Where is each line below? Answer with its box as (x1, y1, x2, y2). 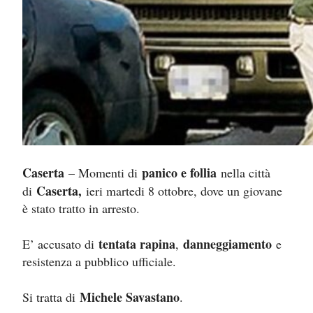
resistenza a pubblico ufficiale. (22, 253, 176, 270)
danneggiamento (183, 235, 272, 254)
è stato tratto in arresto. (22, 200, 140, 217)
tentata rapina (99, 235, 175, 254)
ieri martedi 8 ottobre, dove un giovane (82, 182, 282, 200)
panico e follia (142, 163, 217, 182)
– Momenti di (64, 164, 142, 182)
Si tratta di (22, 289, 80, 306)
